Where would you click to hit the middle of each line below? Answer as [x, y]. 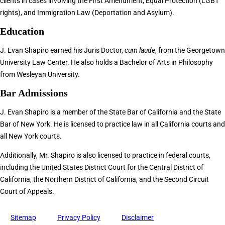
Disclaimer [138, 218]
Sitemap [23, 218]
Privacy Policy [79, 218]
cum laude [140, 50]
